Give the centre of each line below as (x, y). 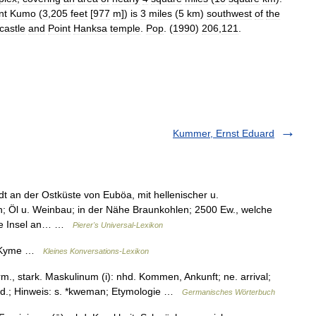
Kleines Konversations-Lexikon (96, 251)
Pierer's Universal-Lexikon (118, 225)
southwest (229, 13)
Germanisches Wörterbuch (229, 292)
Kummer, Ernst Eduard (224, 133)
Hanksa (90, 28)
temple (125, 28)
